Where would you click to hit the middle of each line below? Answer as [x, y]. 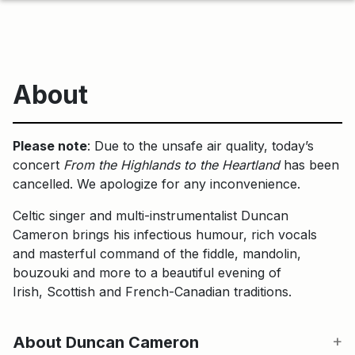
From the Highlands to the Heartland [172, 164]
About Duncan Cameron [106, 342]
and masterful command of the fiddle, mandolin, [157, 253]
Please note [50, 145]
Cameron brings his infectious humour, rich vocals [165, 234]
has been [309, 164]
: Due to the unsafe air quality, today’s [200, 145]
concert [38, 164]
